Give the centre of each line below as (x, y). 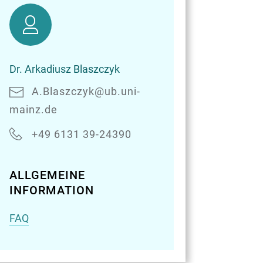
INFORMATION (52, 190)
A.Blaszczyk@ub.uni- (86, 91)
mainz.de (33, 109)
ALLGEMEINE (47, 175)
